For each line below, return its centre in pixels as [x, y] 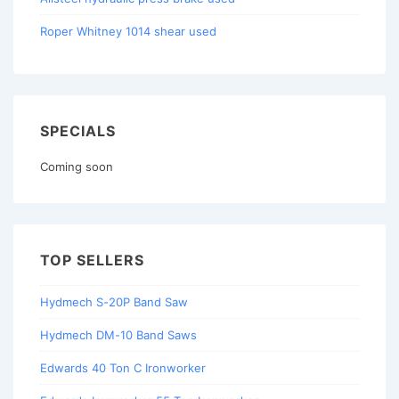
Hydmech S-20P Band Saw [114, 302]
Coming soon [77, 166]
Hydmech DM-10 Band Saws [118, 335]
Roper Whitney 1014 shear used [128, 31]
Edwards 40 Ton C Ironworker [123, 368]
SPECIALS [78, 130]
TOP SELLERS [92, 260]
